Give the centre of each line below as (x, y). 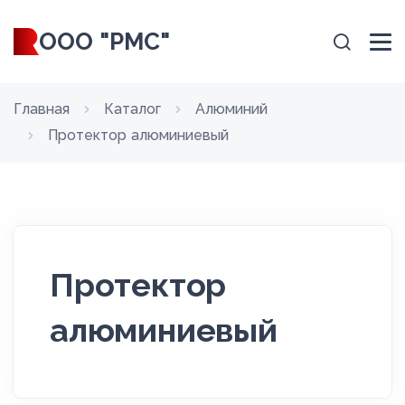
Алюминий (231, 109)
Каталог (132, 109)
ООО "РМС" (104, 42)
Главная (42, 109)
